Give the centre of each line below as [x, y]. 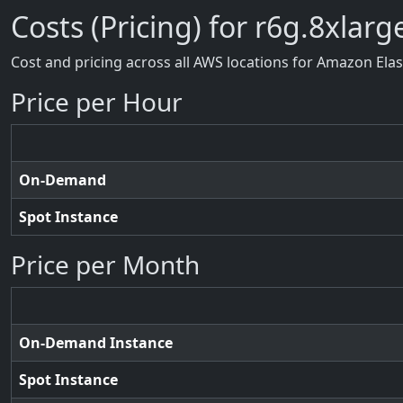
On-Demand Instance [96, 343]
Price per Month [105, 264]
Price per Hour [97, 102]
